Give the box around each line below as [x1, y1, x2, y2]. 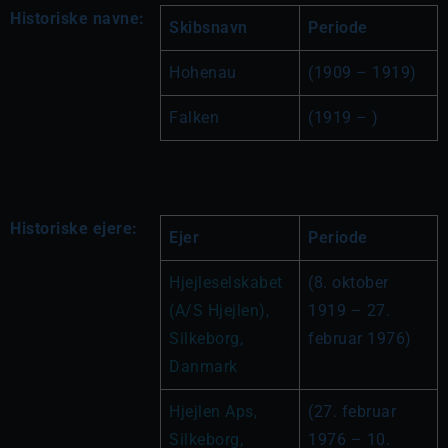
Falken [169, 108, 219, 127]
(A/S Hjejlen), [169, 301, 269, 320]
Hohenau [169, 63, 237, 82]
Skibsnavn [169, 18, 248, 37]
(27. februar [308, 402, 396, 421]
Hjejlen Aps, [169, 402, 257, 421]
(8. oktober [308, 273, 389, 292]
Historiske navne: [10, 9, 145, 28]
